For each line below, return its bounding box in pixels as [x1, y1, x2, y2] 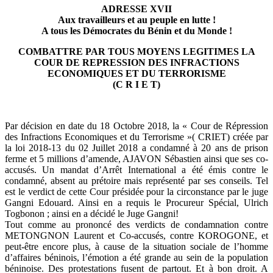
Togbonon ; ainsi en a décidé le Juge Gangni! [5, 208, 179, 219]
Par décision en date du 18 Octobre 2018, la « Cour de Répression [5, 121, 268, 132]
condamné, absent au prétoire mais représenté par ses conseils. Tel [5, 175, 268, 186]
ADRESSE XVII [101, 4, 172, 15]
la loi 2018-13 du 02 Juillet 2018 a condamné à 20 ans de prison [5, 143, 268, 154]
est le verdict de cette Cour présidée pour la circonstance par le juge [5, 186, 268, 197]
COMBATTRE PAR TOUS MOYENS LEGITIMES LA [18, 46, 255, 57]
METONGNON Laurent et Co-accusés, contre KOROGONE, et [5, 230, 268, 241]
